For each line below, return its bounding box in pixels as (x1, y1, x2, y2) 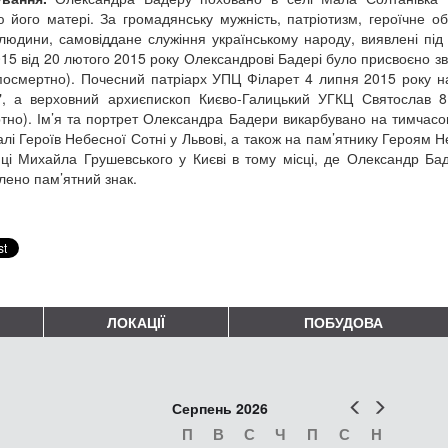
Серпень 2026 (172, 397, 268, 418)
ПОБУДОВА (303, 311, 383, 332)
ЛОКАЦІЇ (107, 311, 165, 332)
